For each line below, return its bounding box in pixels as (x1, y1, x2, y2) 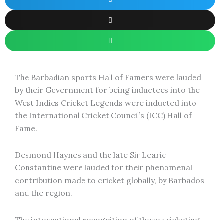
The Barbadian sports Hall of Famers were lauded (15, 72, 201, 82)
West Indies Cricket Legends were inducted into (15, 98, 196, 108)
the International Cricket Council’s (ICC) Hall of (15, 110, 192, 120)
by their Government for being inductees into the (15, 85, 200, 95)
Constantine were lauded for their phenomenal (15, 163, 192, 172)
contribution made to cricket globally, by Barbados (15, 175, 204, 185)
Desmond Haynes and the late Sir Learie (15, 150, 166, 160)
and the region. (15, 188, 74, 198)
